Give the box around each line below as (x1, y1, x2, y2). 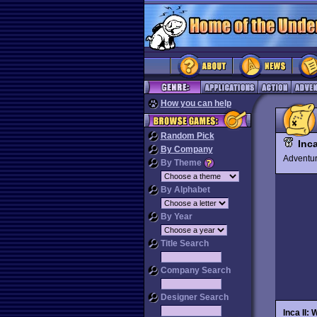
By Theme (158, 158, 204, 168)
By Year (158, 212, 192, 221)
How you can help (160, 98, 231, 108)
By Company (160, 144, 213, 154)
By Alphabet (158, 185, 210, 195)
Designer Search (158, 292, 229, 302)
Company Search (158, 265, 231, 275)
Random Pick (160, 131, 214, 141)
